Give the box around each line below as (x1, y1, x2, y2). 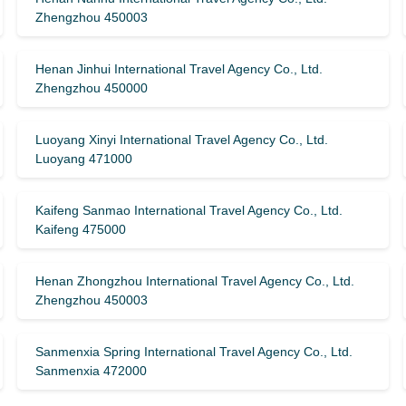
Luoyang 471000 (34, 151, 132, 166)
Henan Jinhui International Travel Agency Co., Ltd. (34, 62, 323, 76)
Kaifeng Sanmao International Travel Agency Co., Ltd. (34, 203, 343, 217)
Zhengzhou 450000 (34, 81, 148, 95)
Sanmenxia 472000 (34, 363, 147, 378)
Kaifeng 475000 (34, 222, 126, 237)
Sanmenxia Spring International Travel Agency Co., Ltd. (34, 344, 353, 359)
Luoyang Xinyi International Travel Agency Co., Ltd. (34, 132, 328, 147)
